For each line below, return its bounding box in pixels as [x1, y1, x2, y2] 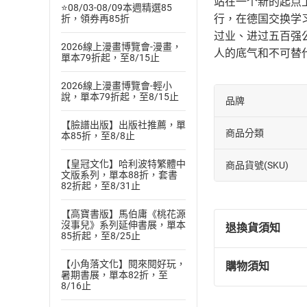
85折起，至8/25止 [61, 230, 140, 241]
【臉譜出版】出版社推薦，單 [61, 119, 186, 130]
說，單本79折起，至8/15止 [61, 91, 179, 102]
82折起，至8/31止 [61, 180, 140, 191]
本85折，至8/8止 [61, 130, 135, 141]
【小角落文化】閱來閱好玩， [61, 258, 186, 269]
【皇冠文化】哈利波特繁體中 [61, 158, 186, 169]
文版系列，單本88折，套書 [61, 169, 177, 180]
